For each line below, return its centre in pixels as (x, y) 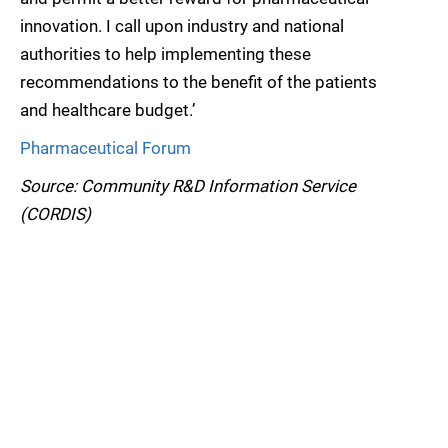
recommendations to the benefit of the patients (198, 82)
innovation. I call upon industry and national (182, 26)
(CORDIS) (55, 214)
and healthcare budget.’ (107, 110)
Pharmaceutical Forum (105, 148)
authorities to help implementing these (165, 54)
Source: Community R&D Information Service (188, 186)
